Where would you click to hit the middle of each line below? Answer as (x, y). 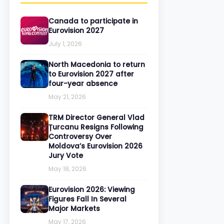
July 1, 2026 (65, 44)
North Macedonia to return (97, 65)
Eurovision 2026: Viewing (92, 190)
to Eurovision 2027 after (91, 74)
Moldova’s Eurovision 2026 (95, 146)
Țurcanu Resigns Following (96, 127)
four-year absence (83, 84)
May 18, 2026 (67, 169)
